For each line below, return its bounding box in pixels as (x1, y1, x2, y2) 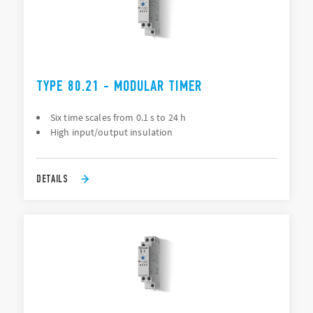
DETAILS (36, 172, 68, 185)
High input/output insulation (50, 126, 173, 138)
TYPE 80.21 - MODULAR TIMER (36, 77, 203, 95)
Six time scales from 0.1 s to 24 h (50, 111, 187, 124)
